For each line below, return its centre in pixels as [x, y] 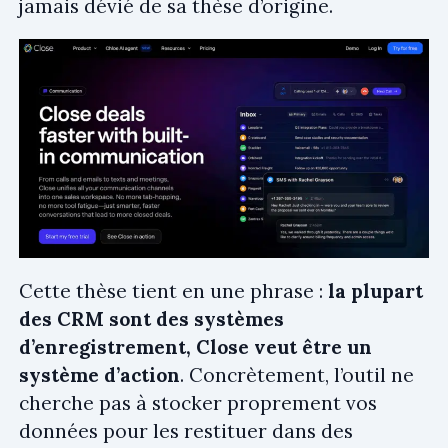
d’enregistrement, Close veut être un [195, 346]
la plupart [375, 290]
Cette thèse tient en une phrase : [173, 290]
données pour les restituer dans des [186, 430]
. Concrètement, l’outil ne [297, 374]
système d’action [99, 374]
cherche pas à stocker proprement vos [198, 402]
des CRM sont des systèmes [151, 318]
